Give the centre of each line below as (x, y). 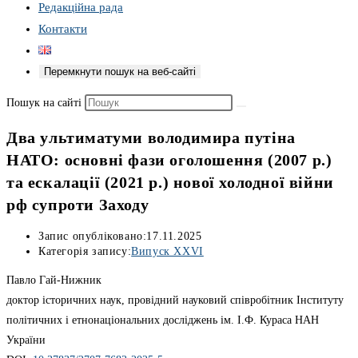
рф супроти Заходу (78, 204)
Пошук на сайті (46, 103)
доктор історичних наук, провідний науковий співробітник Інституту (175, 300)
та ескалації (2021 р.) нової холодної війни (170, 182)
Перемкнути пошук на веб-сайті (120, 72)
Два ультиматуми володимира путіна (151, 137)
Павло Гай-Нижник (54, 280)
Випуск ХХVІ (167, 252)
